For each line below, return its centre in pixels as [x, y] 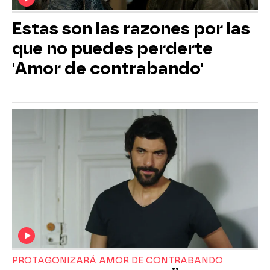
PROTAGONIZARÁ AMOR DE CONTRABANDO [118, 260]
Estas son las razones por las [131, 29]
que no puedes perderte [112, 49]
